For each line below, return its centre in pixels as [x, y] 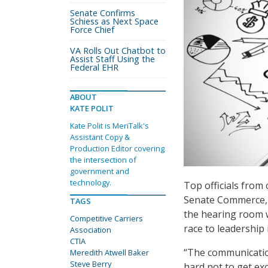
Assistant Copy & [100, 137]
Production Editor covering [117, 148]
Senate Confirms [103, 13]
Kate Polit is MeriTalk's [109, 126]
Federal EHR [94, 67]
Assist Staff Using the [112, 59]
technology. [91, 182]
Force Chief [92, 30]
